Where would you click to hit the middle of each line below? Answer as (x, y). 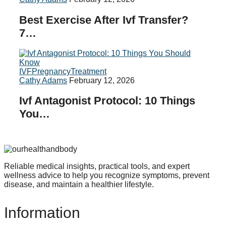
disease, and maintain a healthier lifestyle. (79, 185)
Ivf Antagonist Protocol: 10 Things (107, 101)
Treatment (89, 71)
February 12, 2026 (102, 80)
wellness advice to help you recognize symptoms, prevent (107, 176)
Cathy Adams (43, 80)
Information (42, 213)
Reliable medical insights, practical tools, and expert (97, 166)
